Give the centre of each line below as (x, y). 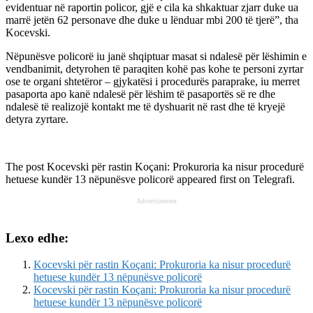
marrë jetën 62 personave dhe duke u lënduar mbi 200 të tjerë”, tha (152, 20)
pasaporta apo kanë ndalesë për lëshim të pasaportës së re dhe (140, 94)
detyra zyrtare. (37, 119)
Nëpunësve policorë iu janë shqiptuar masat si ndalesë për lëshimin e (156, 56)
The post (26, 166)
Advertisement (156, 201)
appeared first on (213, 179)
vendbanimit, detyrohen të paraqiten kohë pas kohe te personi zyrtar (154, 68)
